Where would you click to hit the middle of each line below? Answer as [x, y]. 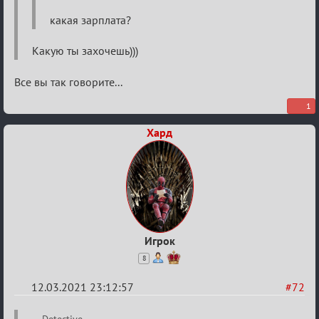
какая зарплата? [90, 20]
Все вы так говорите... [68, 82]
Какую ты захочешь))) [85, 50]
